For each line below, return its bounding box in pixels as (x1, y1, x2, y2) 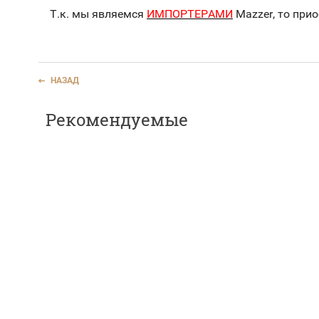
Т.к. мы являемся (50, 6, 147, 21)
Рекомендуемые (46, 108, 188, 131)
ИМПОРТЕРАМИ (147, 6, 233, 21)
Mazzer (233, 6, 273, 21)
